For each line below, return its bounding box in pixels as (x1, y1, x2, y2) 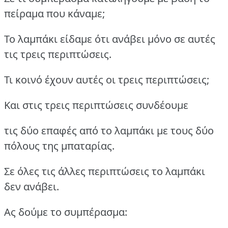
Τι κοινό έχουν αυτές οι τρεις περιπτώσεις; (4, 72, 209, 87)
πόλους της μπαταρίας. (4, 138, 115, 153)
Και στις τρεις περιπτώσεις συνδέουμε (4, 98, 188, 112)
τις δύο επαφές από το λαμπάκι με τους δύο (4, 123, 214, 137)
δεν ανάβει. (4, 179, 59, 193)
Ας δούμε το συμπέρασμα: (4, 205, 127, 219)
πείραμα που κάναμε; (4, 6, 105, 20)
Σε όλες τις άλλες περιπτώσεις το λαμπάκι (4, 164, 205, 178)
